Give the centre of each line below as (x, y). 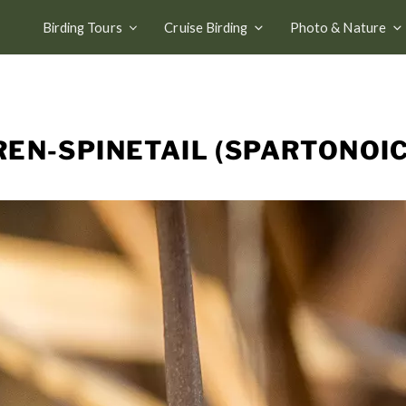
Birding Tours (82, 27)
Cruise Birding (206, 27)
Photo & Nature (338, 27)
